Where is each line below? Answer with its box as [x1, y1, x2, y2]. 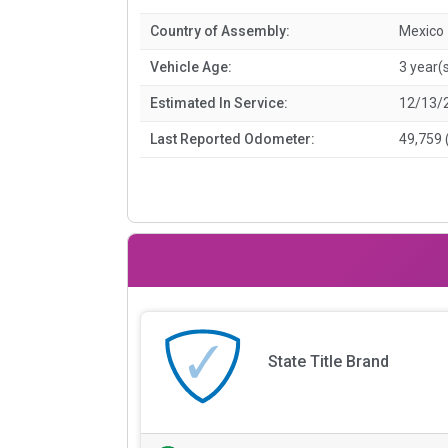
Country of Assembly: [150, 22, 290, 39]
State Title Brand [267, 352, 389, 372]
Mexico [398, 22, 444, 39]
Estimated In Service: [150, 94, 288, 111]
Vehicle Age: [150, 58, 232, 75]
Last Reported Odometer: [150, 130, 315, 147]
